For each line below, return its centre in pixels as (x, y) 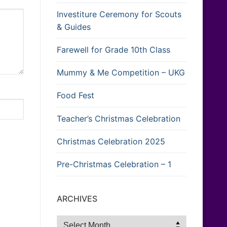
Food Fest (75, 96)
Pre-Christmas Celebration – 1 (114, 164)
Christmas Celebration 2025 (111, 141)
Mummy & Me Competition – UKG (121, 73)
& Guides (74, 27)
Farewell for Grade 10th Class (113, 49)
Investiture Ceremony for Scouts (119, 14)
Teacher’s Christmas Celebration (119, 118)
